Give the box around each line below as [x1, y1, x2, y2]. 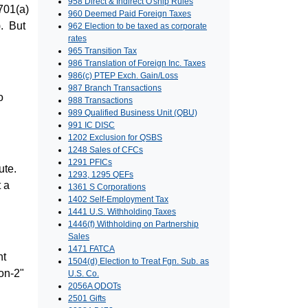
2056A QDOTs [68, 281, 121, 291]
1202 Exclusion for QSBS [68, 133, 162, 143]
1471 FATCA [68, 244, 115, 254]
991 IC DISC [68, 120, 115, 131]
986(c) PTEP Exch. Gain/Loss [68, 71, 178, 81]
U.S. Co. [68, 269, 99, 279]
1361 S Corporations [68, 182, 146, 192]
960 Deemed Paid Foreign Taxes [68, 9, 191, 19]
